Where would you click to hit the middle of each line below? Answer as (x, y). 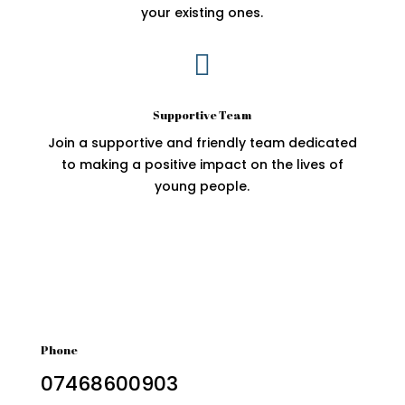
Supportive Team (202, 115)
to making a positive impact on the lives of (202, 165)
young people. (202, 187)
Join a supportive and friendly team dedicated (202, 143)
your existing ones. (202, 13)
